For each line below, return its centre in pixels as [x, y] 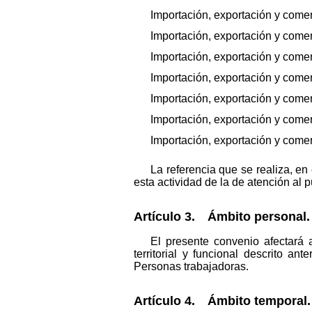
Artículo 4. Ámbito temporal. [222, 301]
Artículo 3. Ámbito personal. [222, 216]
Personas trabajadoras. [191, 267]
